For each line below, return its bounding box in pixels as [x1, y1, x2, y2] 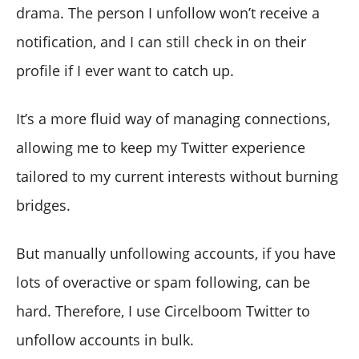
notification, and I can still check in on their [16, 32, 306, 52]
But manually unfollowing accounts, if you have [16, 244, 336, 264]
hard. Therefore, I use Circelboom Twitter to [16, 301, 310, 321]
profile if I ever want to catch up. [16, 61, 234, 81]
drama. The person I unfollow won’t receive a [16, 3, 320, 23]
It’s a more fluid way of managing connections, [16, 109, 330, 129]
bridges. [16, 196, 71, 216]
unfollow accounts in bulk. [16, 330, 194, 350]
